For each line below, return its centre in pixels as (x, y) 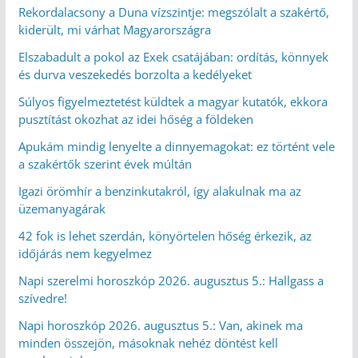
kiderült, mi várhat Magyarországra (114, 29)
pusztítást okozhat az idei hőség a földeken (135, 119)
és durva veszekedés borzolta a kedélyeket (135, 74)
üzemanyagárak (62, 208)
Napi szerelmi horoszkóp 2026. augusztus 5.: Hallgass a (171, 280)
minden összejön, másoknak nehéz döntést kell (148, 342)
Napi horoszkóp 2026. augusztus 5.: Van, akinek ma (160, 325)
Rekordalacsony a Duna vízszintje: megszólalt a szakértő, (173, 12)
